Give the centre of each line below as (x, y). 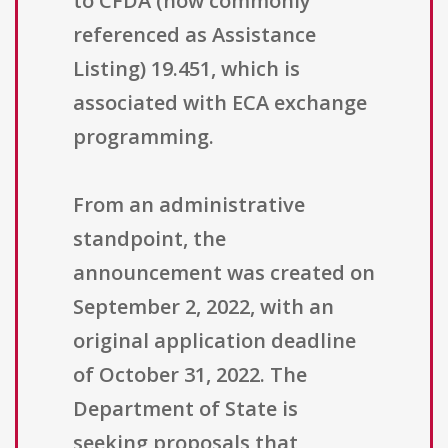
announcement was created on (224, 273)
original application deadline (214, 341)
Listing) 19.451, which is (186, 69)
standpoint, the (149, 239)
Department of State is (185, 409)
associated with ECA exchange (220, 103)
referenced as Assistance (194, 35)
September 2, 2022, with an (203, 307)
